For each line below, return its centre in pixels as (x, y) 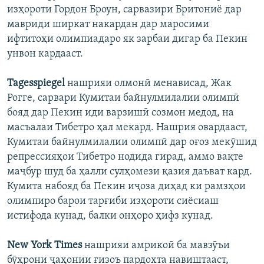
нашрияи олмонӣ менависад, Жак (148, 84)
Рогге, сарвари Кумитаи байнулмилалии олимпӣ (123, 98)
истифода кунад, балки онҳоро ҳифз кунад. (110, 216)
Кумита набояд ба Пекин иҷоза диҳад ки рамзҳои (126, 187)
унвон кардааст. (45, 54)
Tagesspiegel (36, 84)
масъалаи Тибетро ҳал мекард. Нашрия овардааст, (127, 128)
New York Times (44, 246)
